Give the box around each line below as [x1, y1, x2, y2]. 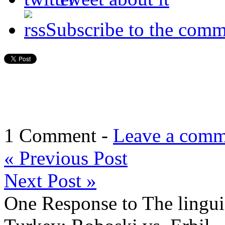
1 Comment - [4, 124, 113, 146]
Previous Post [14, 147, 128, 169]
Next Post [4, 169, 86, 191]
